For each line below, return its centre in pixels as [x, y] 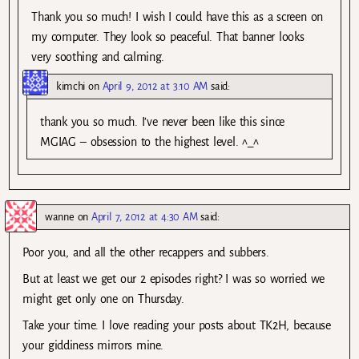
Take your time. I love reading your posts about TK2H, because [177, 326]
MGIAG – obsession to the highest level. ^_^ [149, 141]
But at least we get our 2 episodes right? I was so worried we [173, 279]
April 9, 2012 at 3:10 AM [155, 86]
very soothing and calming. [98, 56]
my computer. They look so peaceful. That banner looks [168, 36]
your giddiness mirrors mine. [93, 346]
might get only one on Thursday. [103, 299]
